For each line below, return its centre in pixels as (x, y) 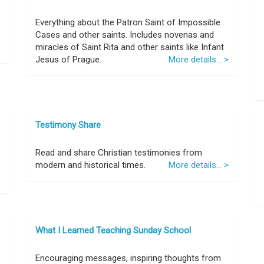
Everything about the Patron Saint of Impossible (128, 22)
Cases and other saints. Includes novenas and (125, 35)
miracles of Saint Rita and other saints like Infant (130, 47)
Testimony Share (68, 125)
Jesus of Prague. (68, 60)
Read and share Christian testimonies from (119, 153)
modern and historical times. (90, 165)
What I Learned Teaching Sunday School (113, 230)
